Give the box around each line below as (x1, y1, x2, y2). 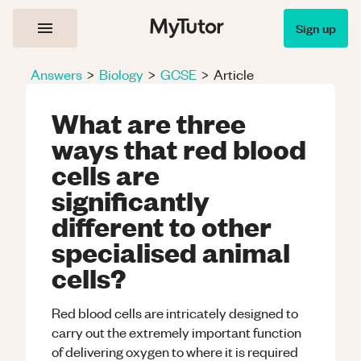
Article (214, 65, 254, 83)
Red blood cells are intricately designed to (52, 304, 298, 322)
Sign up (296, 19, 336, 36)
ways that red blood (52, 131, 306, 165)
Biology (99, 65, 143, 83)
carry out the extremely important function (52, 323, 301, 341)
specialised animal (52, 234, 290, 268)
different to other (52, 209, 272, 243)
